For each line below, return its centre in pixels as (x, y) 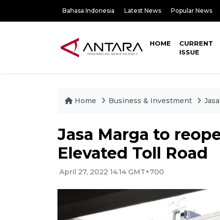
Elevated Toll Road (133, 153)
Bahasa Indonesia (88, 11)
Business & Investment (150, 101)
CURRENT (196, 43)
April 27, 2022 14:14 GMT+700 (111, 172)
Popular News (192, 11)
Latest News (143, 11)
